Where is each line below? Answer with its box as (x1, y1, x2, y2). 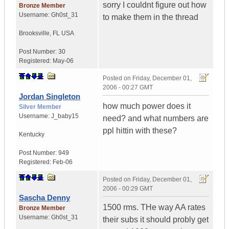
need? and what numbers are (103, 114, 209, 123)
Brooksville (19, 30, 50, 37)
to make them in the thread (103, 13, 198, 22)
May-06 (53, 57, 74, 65)
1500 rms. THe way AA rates (103, 203, 205, 212)
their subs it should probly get (103, 215, 209, 224)
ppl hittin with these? (103, 126, 177, 135)
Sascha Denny (19, 193, 70, 202)
